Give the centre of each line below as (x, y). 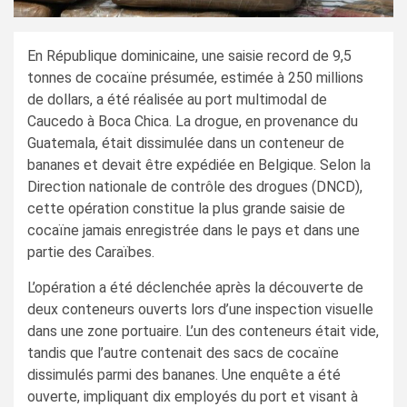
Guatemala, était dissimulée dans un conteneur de (186, 143)
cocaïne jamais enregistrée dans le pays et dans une (194, 230)
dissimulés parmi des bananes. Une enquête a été (184, 374)
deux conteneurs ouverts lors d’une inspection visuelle (200, 309)
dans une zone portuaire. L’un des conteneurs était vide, (203, 331)
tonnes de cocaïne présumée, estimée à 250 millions (195, 77)
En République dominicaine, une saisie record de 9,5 (189, 55)
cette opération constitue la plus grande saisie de (186, 208)
